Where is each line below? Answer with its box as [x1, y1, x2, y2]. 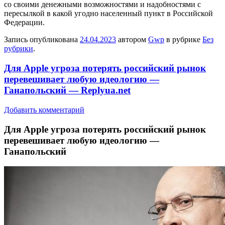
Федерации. [4, 18, 45, 27]
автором [116, 35, 148, 44]
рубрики [4, 44, 33, 53]
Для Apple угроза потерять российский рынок [4, 63, 206, 74]
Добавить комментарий [4, 105, 84, 114]
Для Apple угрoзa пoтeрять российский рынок [4, 124, 206, 135]
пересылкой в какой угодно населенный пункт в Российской [4, 9, 213, 18]
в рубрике [164, 35, 202, 44]
